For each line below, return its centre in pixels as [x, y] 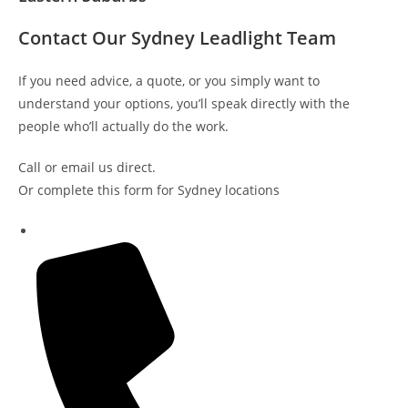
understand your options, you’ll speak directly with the [184, 103]
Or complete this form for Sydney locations [149, 189]
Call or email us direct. [87, 167]
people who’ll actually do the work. [123, 126]
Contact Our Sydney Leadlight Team [177, 37]
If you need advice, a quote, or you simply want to [169, 80]
